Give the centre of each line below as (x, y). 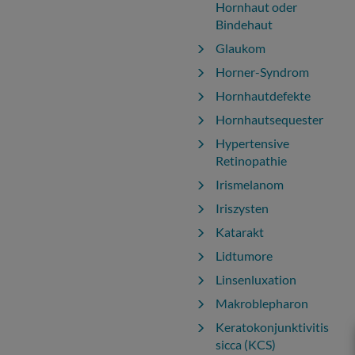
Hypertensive (252, 143)
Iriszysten (242, 208)
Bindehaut (244, 24)
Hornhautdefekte (263, 95)
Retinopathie (251, 160)
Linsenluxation (256, 279)
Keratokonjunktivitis (272, 327)
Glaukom (240, 48)
